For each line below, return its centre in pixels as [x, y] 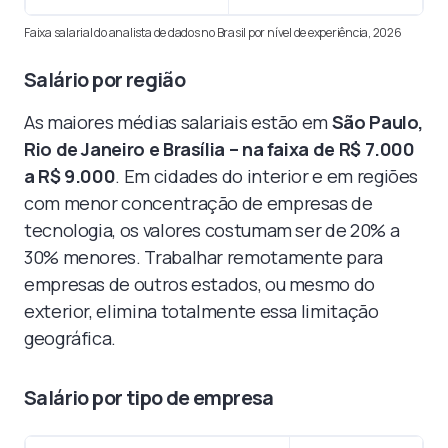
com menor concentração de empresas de [198, 202]
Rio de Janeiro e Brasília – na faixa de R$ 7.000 [219, 148]
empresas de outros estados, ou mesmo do [199, 283]
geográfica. [70, 337]
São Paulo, [377, 121]
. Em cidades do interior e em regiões [267, 175]
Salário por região [105, 79]
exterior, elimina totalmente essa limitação [201, 310]
